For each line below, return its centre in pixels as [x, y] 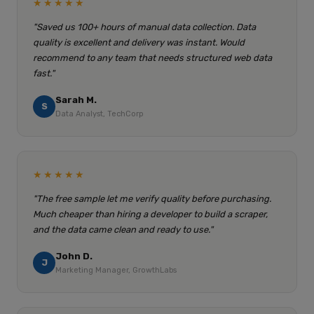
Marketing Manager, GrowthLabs [116, 270]
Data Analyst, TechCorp [100, 114]
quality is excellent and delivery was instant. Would [139, 42]
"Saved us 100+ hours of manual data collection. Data [144, 27]
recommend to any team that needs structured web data [152, 58]
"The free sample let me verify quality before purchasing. [152, 199]
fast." [44, 73]
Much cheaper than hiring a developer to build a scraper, [150, 214]
